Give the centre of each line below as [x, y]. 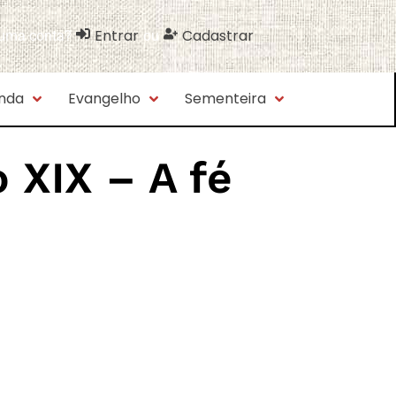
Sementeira [225, 99]
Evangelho [104, 99]
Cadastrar [217, 36]
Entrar [116, 36]
